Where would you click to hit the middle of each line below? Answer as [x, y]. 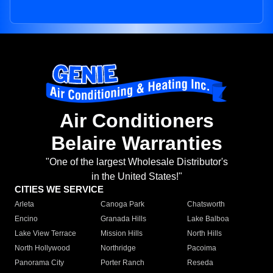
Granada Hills [124, 219]
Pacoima [201, 248]
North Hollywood [42, 248]
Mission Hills [122, 234]
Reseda [200, 263]
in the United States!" [136, 177]
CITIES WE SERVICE [59, 190]
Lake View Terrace [45, 234]
